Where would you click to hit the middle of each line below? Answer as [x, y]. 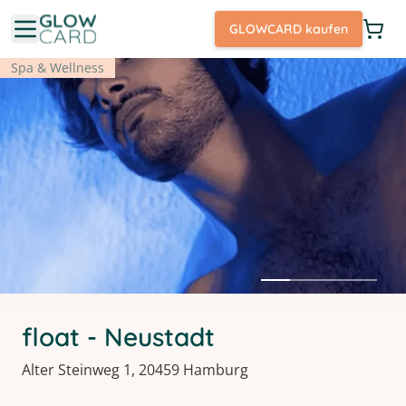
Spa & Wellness [58, 68]
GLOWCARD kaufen [289, 29]
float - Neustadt [118, 337]
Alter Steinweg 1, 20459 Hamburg [135, 370]
